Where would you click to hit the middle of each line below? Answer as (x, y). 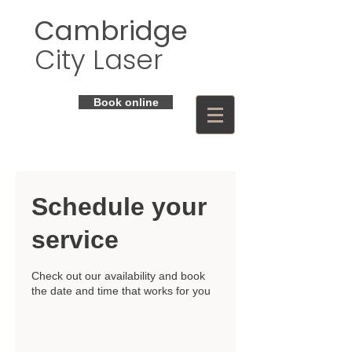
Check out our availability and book (118, 276)
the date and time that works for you (121, 291)
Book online (126, 102)
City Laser (99, 60)
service (75, 240)
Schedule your (119, 207)
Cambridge (111, 31)
